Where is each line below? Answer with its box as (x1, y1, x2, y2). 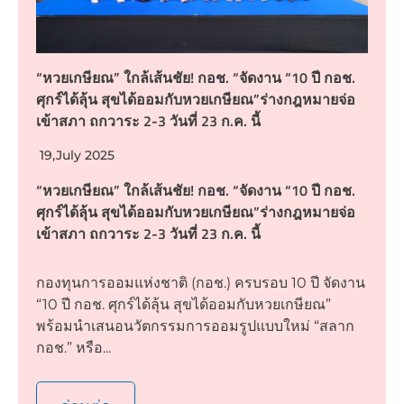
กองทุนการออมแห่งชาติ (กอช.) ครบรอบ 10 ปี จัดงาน (36, 273, 365, 291)
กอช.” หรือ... (36, 338, 111, 356)
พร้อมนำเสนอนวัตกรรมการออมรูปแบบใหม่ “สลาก (36, 317, 354, 335)
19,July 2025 (40, 146, 115, 163)
